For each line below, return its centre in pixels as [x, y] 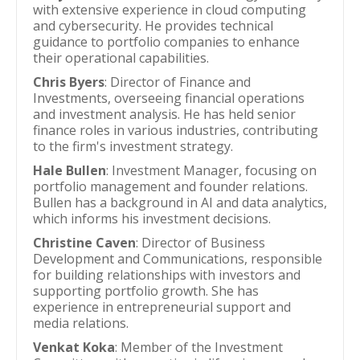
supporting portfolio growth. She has [146, 291]
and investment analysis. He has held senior [164, 114]
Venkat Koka [74, 347]
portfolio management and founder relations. [170, 186]
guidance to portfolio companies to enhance [166, 42]
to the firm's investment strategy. [133, 146]
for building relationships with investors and [167, 275]
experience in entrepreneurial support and [162, 307]
